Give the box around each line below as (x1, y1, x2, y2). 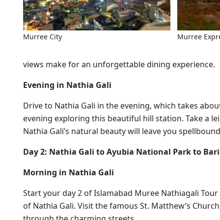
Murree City (23, 32, 62, 41)
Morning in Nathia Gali (23, 167, 114, 178)
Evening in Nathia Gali (23, 80, 111, 90)
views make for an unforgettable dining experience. (23, 59, 215, 70)
